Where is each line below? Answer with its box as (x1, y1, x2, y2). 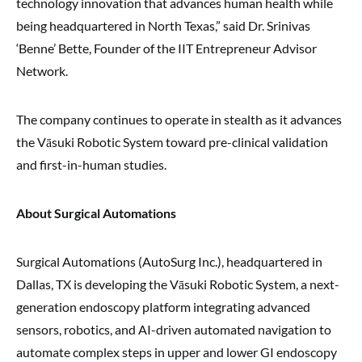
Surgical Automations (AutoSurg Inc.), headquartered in (16, 254, 322, 269)
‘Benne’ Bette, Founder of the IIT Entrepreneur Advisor (16, 40, 317, 56)
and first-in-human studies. (16, 157, 166, 172)
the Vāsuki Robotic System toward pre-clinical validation (16, 134, 328, 149)
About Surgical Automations (16, 205, 176, 221)
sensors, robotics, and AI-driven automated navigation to (16, 322, 331, 337)
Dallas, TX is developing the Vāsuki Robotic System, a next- (16, 276, 339, 292)
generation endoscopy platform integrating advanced (16, 299, 310, 314)
